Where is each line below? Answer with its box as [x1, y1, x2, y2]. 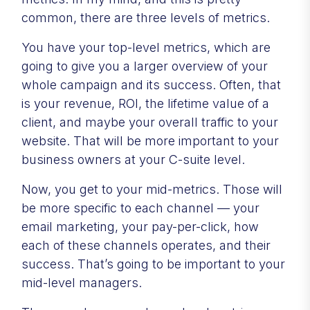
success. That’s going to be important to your [21, 256, 285, 271]
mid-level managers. [21, 275, 142, 290]
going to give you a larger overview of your [21, 58, 268, 73]
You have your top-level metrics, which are [21, 39, 271, 55]
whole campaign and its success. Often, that [21, 77, 281, 92]
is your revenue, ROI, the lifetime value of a [21, 95, 269, 111]
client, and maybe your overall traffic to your [21, 114, 278, 129]
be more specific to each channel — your [21, 200, 259, 215]
